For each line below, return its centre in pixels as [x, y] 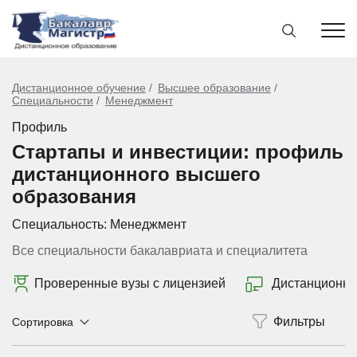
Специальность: [61, 224]
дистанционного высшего [136, 174]
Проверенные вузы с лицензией [130, 283]
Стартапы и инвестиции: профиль [178, 152]
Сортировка [43, 322]
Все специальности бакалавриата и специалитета [160, 251]
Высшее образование [214, 88]
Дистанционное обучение [79, 88]
